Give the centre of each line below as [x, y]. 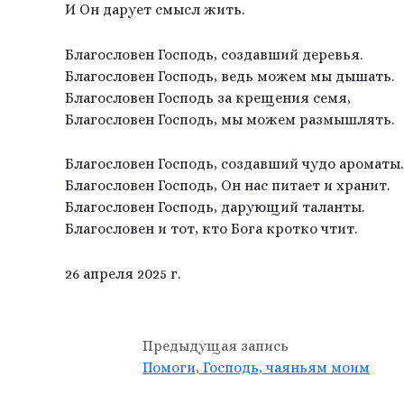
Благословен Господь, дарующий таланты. [215, 207]
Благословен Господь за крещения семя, [208, 97]
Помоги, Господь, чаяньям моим [256, 367]
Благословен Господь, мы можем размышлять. [230, 119]
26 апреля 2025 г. [123, 273]
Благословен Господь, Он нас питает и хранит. [227, 186]
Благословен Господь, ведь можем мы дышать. [230, 76]
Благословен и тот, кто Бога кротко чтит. [211, 229]
